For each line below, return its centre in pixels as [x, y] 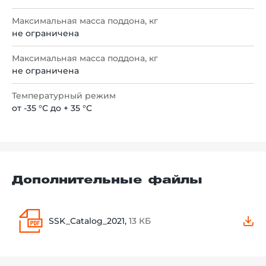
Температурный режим [64, 96]
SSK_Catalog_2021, [89, 221]
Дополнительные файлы [107, 181]
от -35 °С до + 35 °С [52, 108]
